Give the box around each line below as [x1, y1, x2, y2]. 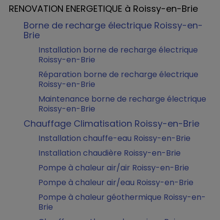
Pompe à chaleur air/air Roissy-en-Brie [38, 162, 189, 173]
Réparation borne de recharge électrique [38, 69, 198, 80]
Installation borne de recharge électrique [38, 44, 198, 55]
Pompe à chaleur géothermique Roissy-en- [38, 192, 206, 203]
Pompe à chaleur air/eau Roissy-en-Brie [38, 177, 193, 188]
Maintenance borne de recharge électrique [38, 93, 206, 105]
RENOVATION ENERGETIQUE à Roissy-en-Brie [9, 2, 198, 15]
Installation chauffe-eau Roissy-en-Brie [38, 133, 191, 144]
